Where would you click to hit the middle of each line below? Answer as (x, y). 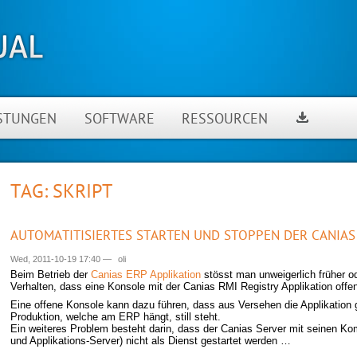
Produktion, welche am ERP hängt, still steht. (116, 317)
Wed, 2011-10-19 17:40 (55, 259)
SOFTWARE (119, 120)
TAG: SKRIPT (61, 193)
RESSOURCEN (225, 120)
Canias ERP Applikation (146, 275)
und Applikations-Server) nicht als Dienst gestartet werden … (151, 341)
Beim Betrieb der (51, 275)
